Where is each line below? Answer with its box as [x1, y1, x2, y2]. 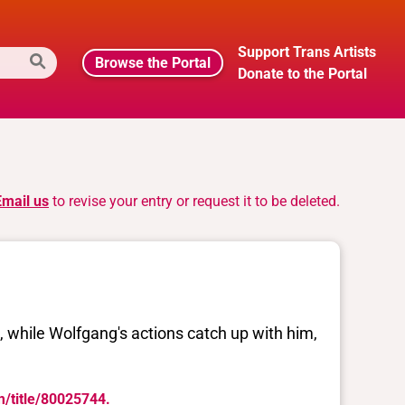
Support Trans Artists [238, 42, 376, 61]
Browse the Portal [95, 53, 211, 71]
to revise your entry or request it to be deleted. [49, 193, 340, 210]
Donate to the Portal [238, 64, 367, 82]
